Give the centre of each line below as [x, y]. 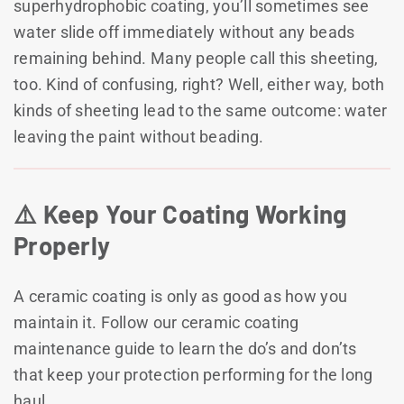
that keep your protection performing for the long [193, 374]
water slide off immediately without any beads [184, 32]
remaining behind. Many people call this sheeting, [196, 58]
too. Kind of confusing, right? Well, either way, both [199, 84]
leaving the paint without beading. [139, 136]
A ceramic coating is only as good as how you [181, 296]
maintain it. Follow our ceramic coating [156, 322]
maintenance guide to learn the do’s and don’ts [185, 348]
